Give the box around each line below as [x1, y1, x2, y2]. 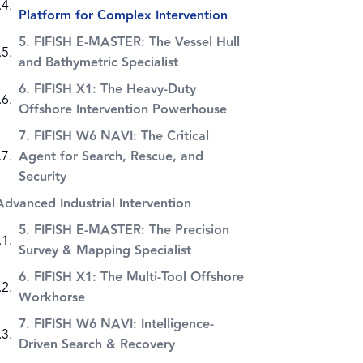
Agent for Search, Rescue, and [19, 147, 204, 168]
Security [19, 167, 67, 188]
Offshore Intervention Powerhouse [19, 100, 228, 121]
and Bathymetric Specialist [19, 53, 179, 74]
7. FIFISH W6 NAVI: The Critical [19, 126, 210, 147]
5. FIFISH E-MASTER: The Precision [19, 220, 230, 241]
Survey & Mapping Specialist [19, 241, 192, 262]
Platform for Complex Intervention [19, 6, 228, 27]
